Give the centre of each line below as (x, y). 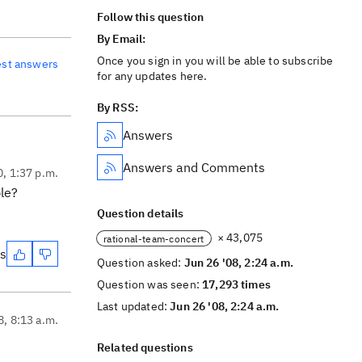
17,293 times (236, 284)
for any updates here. (152, 76)
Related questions (145, 347)
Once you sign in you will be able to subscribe (215, 61)
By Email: (123, 39)
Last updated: (134, 306)
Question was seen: (150, 284)
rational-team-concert (154, 238)
